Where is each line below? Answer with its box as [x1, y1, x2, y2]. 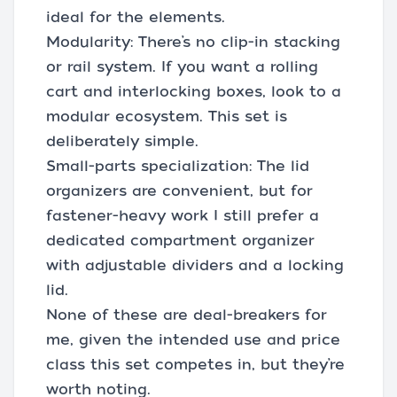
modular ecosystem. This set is [46, 108, 287, 125]
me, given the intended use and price [46, 331, 340, 348]
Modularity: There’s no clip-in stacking [46, 34, 340, 51]
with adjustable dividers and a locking [46, 257, 344, 274]
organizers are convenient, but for [46, 183, 313, 199]
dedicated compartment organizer [46, 232, 315, 249]
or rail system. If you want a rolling [46, 58, 318, 75]
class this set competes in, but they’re [46, 356, 345, 373]
